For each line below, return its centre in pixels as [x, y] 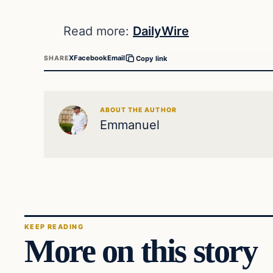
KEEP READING [54, 227]
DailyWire [161, 31]
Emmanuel [130, 125]
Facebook [91, 58]
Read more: [98, 31]
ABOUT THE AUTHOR [138, 110]
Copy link [152, 58]
